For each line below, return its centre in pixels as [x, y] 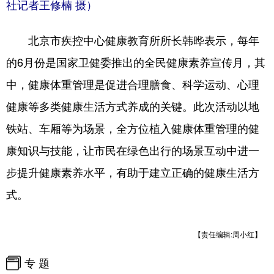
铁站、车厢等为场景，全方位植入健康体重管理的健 [133, 128]
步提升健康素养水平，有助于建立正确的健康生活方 [133, 172]
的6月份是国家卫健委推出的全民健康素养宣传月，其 [136, 61]
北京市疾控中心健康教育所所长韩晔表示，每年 [133, 39]
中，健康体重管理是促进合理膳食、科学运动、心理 [133, 83]
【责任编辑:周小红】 [228, 234]
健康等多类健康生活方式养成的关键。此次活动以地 [133, 106]
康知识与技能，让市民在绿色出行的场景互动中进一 [133, 150]
